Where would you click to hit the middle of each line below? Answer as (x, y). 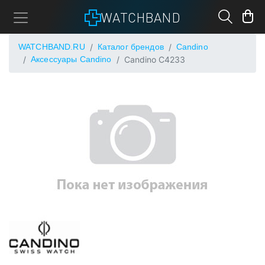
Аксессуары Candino (71, 59)
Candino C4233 (154, 59)
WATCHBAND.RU (52, 47)
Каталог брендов (130, 47)
